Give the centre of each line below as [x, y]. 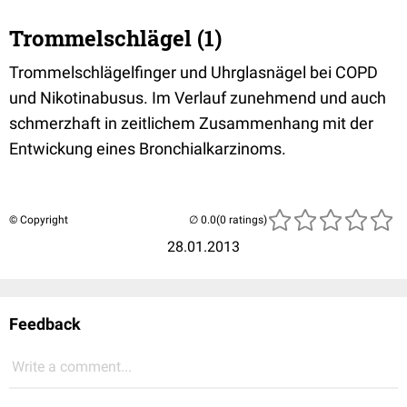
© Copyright [39, 220]
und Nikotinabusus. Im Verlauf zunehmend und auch [198, 98]
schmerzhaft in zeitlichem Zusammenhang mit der [191, 123]
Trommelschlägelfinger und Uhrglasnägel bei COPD [194, 72]
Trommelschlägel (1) [115, 38]
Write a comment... [72, 367]
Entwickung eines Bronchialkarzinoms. [148, 149]
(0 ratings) [242, 220]
